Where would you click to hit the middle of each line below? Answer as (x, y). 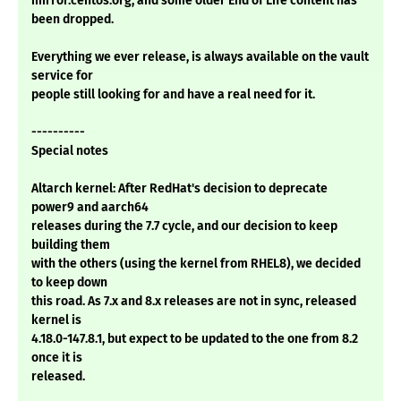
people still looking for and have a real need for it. (173, 95)
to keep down (69, 283)
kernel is (56, 320)
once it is (57, 358)
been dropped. (73, 20)
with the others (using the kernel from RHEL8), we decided (196, 264)
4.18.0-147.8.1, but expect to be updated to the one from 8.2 (195, 339)
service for (62, 76)
